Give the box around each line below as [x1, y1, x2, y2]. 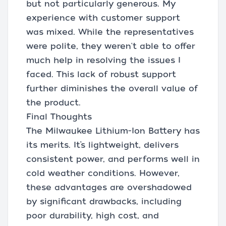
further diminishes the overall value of [26, 84, 198, 93]
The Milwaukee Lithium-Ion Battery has [26, 126, 200, 136]
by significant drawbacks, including [26, 197, 182, 206]
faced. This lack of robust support [26, 70, 176, 79]
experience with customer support [26, 13, 180, 23]
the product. [26, 98, 81, 107]
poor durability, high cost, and [26, 211, 159, 220]
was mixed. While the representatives [26, 27, 194, 37]
